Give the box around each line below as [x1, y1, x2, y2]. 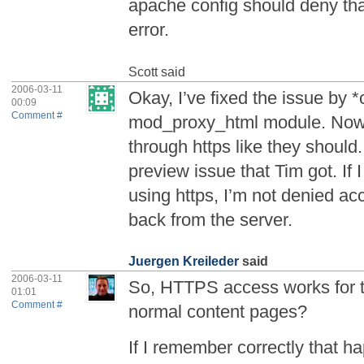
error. [128, 19, 170, 41]
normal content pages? [128, 301, 308, 323]
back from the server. [128, 209, 293, 230]
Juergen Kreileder [128, 254, 240, 269]
